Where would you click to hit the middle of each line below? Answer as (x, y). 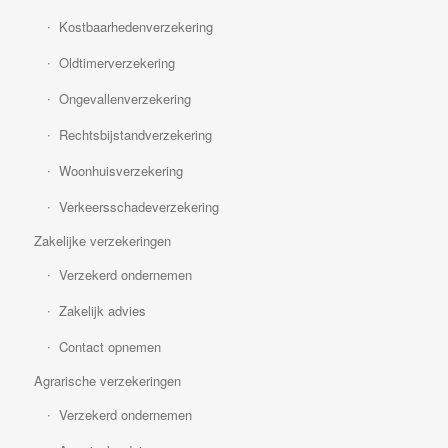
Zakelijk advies (102, 311)
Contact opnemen (109, 347)
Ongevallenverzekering (124, 99)
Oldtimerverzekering (116, 63)
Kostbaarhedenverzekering (135, 27)
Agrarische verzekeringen (107, 381)
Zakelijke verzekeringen (102, 241)
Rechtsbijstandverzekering (135, 135)
